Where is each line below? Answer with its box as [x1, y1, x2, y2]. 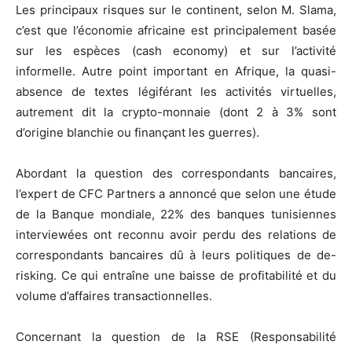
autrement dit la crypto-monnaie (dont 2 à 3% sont [16, 104, 336, 119]
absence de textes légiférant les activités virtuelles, [16, 83, 336, 99]
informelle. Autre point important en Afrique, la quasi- [16, 63, 336, 79]
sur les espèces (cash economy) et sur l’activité [16, 42, 336, 58]
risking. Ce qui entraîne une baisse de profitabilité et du [16, 267, 336, 283]
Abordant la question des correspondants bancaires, [16, 165, 336, 181]
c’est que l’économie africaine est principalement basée [16, 22, 336, 38]
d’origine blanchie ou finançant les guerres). [16, 124, 259, 140]
